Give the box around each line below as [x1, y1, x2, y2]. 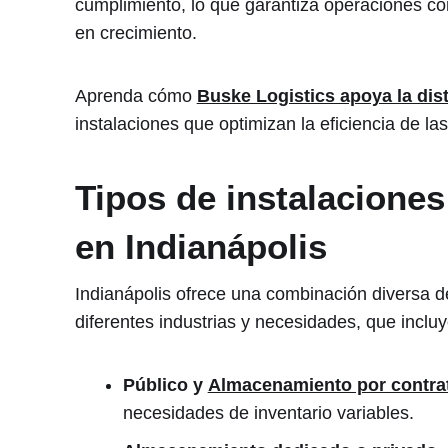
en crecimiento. [74, 22, 197, 43]
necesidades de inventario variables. [122, 403, 414, 424]
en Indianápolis [74, 227, 327, 267]
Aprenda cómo [74, 86, 197, 107]
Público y [122, 375, 208, 396]
